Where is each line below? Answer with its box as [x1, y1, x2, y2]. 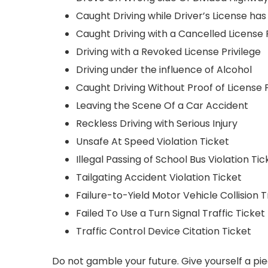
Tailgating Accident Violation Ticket [76, 170, 242, 184]
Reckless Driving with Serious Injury [76, 117, 237, 130]
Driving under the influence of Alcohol [76, 63, 252, 77]
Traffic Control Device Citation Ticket [76, 224, 251, 238]
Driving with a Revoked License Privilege [76, 45, 261, 59]
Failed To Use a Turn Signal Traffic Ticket [76, 206, 265, 220]
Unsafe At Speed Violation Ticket [76, 135, 229, 148]
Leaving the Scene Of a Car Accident [76, 99, 248, 112]
